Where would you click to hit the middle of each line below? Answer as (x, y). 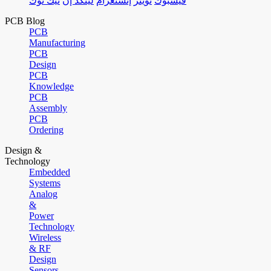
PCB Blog (25, 21)
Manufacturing (57, 43)
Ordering (46, 130)
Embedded (50, 172)
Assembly (48, 108)
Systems (45, 183)
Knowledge (51, 87)
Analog (43, 194)
